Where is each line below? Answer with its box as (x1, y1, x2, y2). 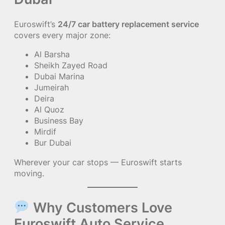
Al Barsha (34, 49, 70, 60)
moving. (14, 168, 44, 178)
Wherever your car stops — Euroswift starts (14, 157, 182, 167)
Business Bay (34, 116, 83, 126)
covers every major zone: (14, 30, 110, 41)
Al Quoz (34, 104, 64, 115)
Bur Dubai (34, 138, 71, 148)
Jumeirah (34, 82, 69, 93)
